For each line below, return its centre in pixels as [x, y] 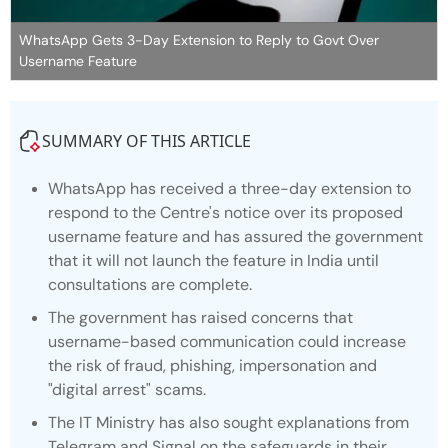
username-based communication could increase [227, 341]
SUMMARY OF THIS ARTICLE [146, 140]
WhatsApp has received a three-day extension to [229, 188]
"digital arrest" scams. [127, 389]
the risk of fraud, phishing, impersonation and [212, 365]
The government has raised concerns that [200, 317]
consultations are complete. [150, 284]
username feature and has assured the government [235, 236]
